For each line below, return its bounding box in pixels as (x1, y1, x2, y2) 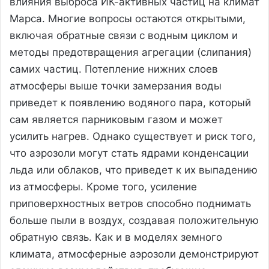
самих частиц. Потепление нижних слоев (10, 62, 218, 75)
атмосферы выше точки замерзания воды (10, 79, 222, 92)
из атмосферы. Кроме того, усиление (10, 180, 197, 193)
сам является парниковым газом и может (10, 113, 223, 125)
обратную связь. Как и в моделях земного (10, 231, 222, 243)
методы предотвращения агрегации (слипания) (10, 46, 252, 58)
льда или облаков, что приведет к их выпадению (10, 163, 258, 176)
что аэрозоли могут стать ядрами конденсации (10, 147, 249, 159)
